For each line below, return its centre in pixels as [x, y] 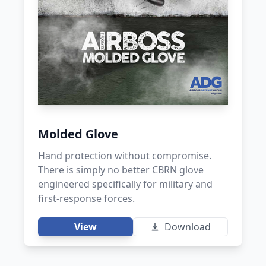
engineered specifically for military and [125, 184]
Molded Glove [78, 134]
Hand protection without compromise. [125, 155]
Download [188, 227]
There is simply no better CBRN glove [121, 170]
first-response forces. [86, 198]
